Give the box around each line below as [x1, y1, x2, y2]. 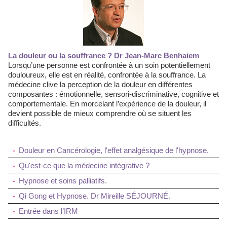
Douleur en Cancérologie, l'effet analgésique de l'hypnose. [19, 146, 209, 155]
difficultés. [8, 119, 41, 127]
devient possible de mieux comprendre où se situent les [8, 109, 192, 118]
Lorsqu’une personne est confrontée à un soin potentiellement [8, 61, 210, 69]
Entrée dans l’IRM [19, 207, 78, 215]
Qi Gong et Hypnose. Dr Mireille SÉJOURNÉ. [19, 192, 170, 200]
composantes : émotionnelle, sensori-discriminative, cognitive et [8, 90, 219, 98]
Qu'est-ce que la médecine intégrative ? [19, 161, 149, 170]
